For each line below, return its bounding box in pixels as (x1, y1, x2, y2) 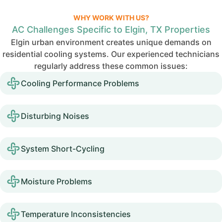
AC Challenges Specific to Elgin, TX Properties (12, 24, 210, 35)
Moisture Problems (21, 176, 92, 186)
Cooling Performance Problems (21, 78, 139, 88)
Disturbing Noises (21, 111, 89, 121)
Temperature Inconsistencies (21, 209, 131, 219)
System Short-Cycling (21, 144, 105, 154)
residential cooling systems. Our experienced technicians (2, 49, 220, 59)
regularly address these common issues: (34, 61, 188, 71)
